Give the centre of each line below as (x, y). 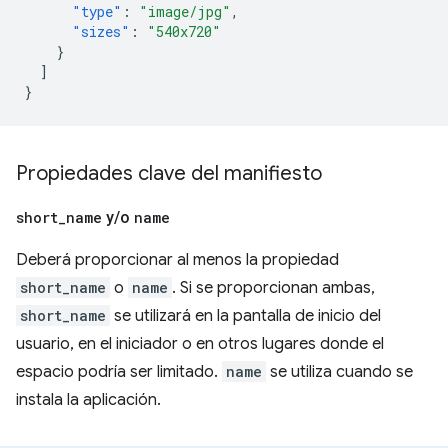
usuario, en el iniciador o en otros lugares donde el (200, 344)
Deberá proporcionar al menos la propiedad (177, 260)
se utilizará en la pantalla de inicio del (245, 316)
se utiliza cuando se (339, 372)
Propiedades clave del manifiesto (169, 173)
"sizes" (101, 31)
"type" (97, 11)
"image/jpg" (185, 11)
